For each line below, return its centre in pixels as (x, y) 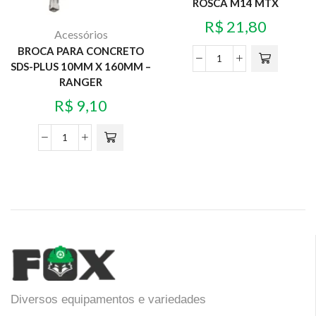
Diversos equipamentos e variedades (108, 300)
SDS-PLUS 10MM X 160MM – (81, 67)
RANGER (81, 82)
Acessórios (81, 35)
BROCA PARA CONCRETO (81, 51)
